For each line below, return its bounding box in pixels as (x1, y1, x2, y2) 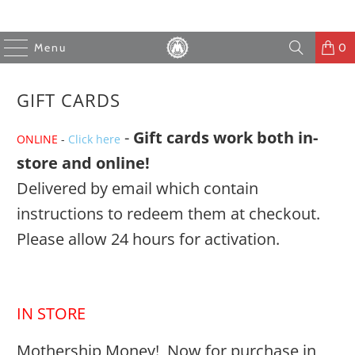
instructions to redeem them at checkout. (17, 203, 321, 224)
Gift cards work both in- (133, 127, 319, 148)
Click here (68, 132, 121, 147)
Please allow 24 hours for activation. (17, 228, 281, 250)
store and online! (17, 152, 151, 174)
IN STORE (17, 303, 86, 324)
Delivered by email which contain (17, 177, 259, 199)
